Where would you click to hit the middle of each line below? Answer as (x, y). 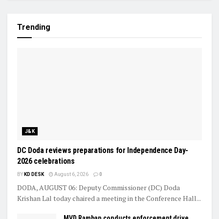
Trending (34, 27)
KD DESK (34, 174)
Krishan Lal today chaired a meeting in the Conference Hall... (109, 198)
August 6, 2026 (71, 174)
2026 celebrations (46, 161)
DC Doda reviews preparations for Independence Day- (103, 150)
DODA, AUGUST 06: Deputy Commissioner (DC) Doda (99, 187)
